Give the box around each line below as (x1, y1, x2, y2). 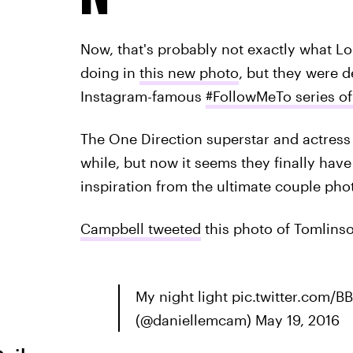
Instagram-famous (80, 87, 206, 105)
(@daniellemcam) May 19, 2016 (135, 311, 340, 329)
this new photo (139, 64, 239, 81)
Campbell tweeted (80, 220, 201, 237)
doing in (80, 64, 139, 81)
